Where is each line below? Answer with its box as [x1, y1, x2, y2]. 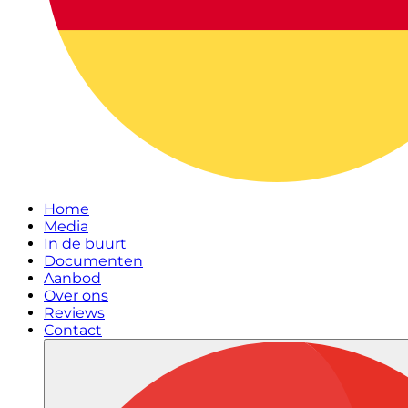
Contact [44, 321, 102, 339]
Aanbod [44, 270, 101, 287]
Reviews [44, 304, 105, 321]
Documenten [44, 252, 143, 270]
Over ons [44, 287, 108, 304]
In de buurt [44, 235, 127, 252]
